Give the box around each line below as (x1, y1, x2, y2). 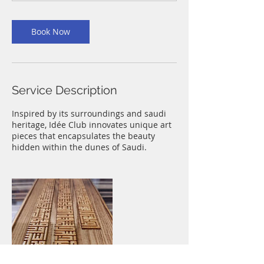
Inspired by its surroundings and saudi (12, 108, 166, 119)
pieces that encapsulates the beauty (12, 130, 155, 141)
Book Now (31, 26, 70, 37)
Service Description (12, 83, 117, 97)
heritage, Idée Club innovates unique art (12, 119, 171, 130)
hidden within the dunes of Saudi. (12, 141, 147, 153)
